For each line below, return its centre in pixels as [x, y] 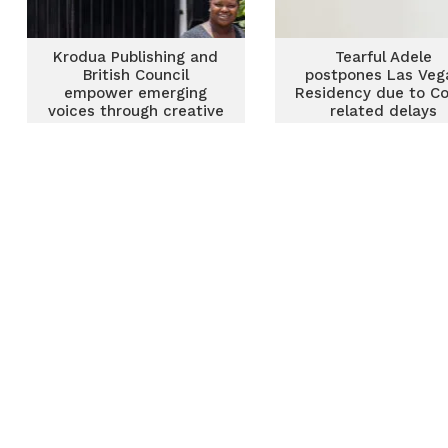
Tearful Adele [383, 57]
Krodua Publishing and [136, 57]
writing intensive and [136, 129]
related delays [383, 111]
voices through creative [135, 111]
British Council [135, 75]
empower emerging [136, 93]
